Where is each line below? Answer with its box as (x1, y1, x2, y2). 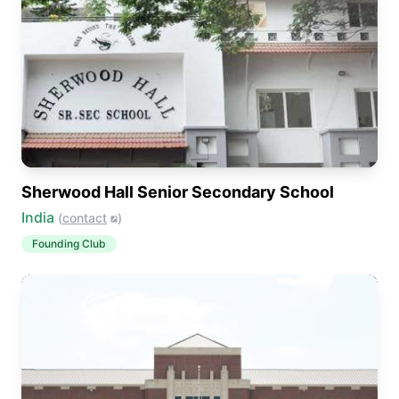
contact (62, 210, 107, 225)
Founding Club (32, 237, 106, 250)
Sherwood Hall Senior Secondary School (21, 183, 334, 201)
